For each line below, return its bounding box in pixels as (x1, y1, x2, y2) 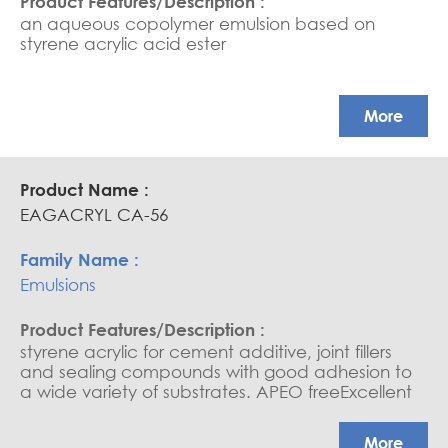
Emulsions (20, 273, 96, 295)
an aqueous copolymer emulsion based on (20, 13, 375, 35)
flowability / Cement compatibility (20, 400, 298, 422)
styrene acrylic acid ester (20, 33, 226, 55)
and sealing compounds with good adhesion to (20, 360, 412, 382)
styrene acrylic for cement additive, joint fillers (20, 340, 392, 362)
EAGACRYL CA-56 (20, 203, 168, 225)
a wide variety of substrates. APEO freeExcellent (20, 380, 412, 402)
